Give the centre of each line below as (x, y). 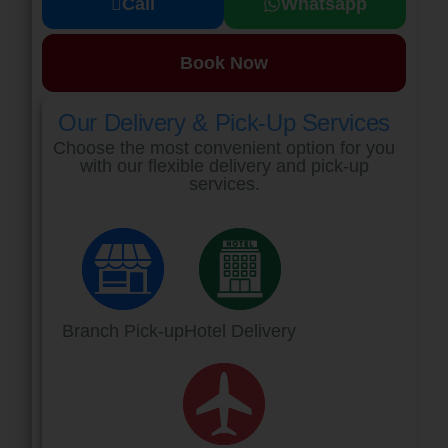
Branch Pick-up (123, 331)
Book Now (224, 63)
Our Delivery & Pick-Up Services (224, 122)
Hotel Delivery (240, 331)
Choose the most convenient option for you (224, 148)
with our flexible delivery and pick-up (224, 166)
